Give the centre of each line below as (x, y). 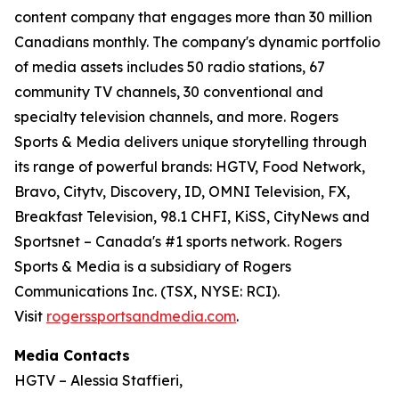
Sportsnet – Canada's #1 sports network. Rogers (178, 241)
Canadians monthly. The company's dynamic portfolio (197, 41)
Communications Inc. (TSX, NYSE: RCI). (147, 291)
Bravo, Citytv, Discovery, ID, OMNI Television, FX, (182, 191)
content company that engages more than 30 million (193, 16)
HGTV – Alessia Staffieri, (98, 380)
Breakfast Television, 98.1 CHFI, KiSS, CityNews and (192, 216)
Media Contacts (72, 355)
